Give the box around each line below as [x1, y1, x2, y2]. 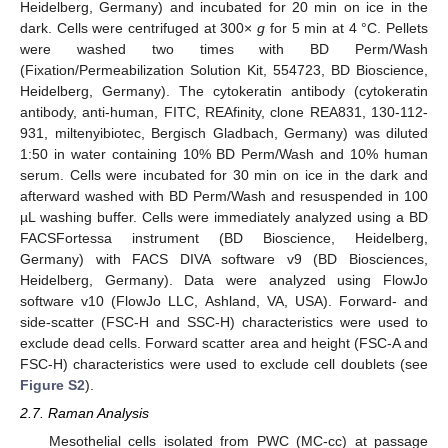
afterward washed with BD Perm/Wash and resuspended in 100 [20, 187, 428, 204]
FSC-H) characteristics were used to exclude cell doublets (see [20, 355, 428, 372]
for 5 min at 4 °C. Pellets [265, 19, 429, 36]
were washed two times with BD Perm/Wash [20, 40, 428, 57]
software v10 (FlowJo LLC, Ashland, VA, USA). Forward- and [20, 292, 428, 309]
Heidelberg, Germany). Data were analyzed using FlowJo [20, 271, 428, 288]
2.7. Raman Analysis [20, 404, 149, 421]
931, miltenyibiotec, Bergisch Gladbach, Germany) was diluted [20, 124, 428, 141]
